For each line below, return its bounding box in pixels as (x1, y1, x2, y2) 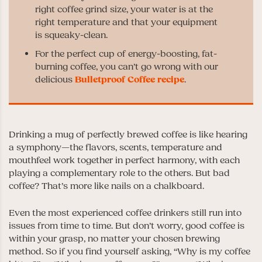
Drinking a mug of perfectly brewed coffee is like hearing (9, 128, 247, 140)
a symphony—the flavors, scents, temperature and (9, 141, 222, 153)
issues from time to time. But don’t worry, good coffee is (9, 219, 244, 232)
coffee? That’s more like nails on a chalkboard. (9, 180, 204, 192)
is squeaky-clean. (35, 29, 108, 41)
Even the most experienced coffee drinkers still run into (9, 206, 242, 219)
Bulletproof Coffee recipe (75, 73, 184, 85)
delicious (35, 73, 75, 85)
